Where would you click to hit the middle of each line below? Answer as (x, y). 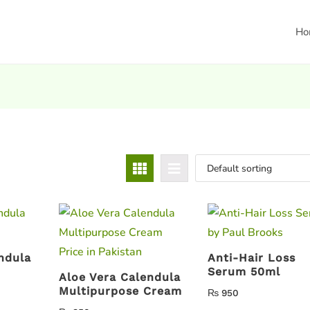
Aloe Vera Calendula (119, 277)
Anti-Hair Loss (252, 257)
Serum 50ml (244, 271)
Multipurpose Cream (120, 291)
